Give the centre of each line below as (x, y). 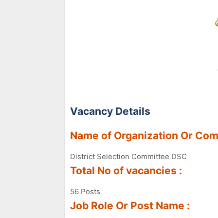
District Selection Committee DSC (128, 156)
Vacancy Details (110, 111)
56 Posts (85, 191)
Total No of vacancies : (126, 171)
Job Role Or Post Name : (130, 206)
